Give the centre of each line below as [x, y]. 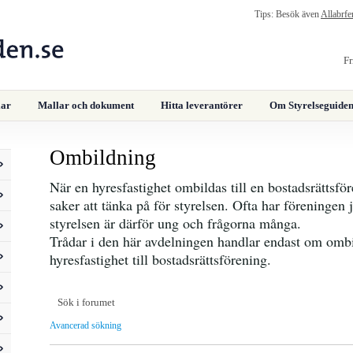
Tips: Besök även [286, 14]
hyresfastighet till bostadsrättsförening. [160, 259]
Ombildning [103, 158]
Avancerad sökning [85, 325]
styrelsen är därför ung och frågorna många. [175, 223]
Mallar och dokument [86, 105]
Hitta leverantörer [202, 105]
